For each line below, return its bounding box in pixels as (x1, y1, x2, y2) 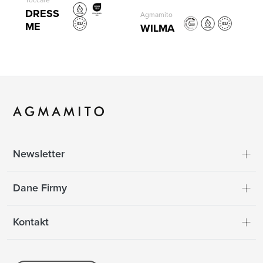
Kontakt (13, 215, 49, 228)
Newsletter (13, 147, 65, 160)
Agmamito (140, 10, 173, 19)
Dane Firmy (13, 181, 68, 194)
